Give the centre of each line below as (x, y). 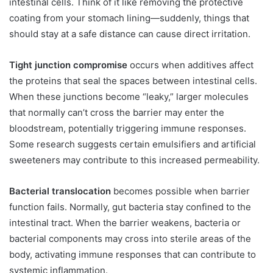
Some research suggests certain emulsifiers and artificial (133, 144)
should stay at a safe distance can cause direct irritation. (130, 34)
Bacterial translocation (60, 191)
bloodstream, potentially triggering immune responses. (128, 129)
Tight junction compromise (68, 65)
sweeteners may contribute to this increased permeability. (134, 160)
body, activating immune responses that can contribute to (133, 255)
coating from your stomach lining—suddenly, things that (129, 18)
